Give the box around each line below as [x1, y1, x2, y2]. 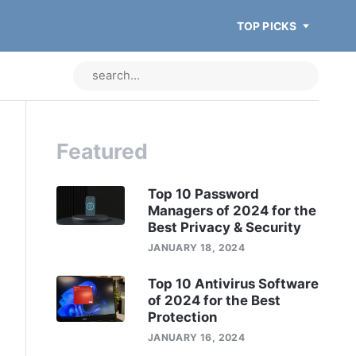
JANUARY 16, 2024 [147, 331, 246, 344]
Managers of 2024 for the [147, 202, 316, 219]
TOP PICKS [236, 19, 297, 33]
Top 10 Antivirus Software [147, 276, 319, 292]
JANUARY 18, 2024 [147, 241, 246, 253]
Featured [56, 138, 148, 164]
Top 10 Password [147, 185, 259, 202]
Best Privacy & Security [147, 219, 301, 235]
